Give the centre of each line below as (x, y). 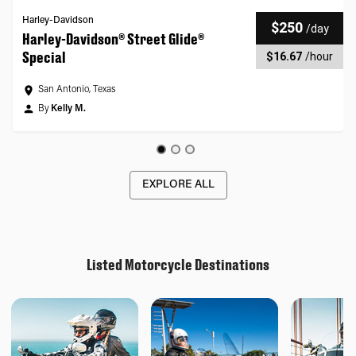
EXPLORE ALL (178, 185)
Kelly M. (68, 109)
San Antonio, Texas (77, 90)
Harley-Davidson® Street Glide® (113, 39)
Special (44, 57)
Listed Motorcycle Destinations (178, 265)
